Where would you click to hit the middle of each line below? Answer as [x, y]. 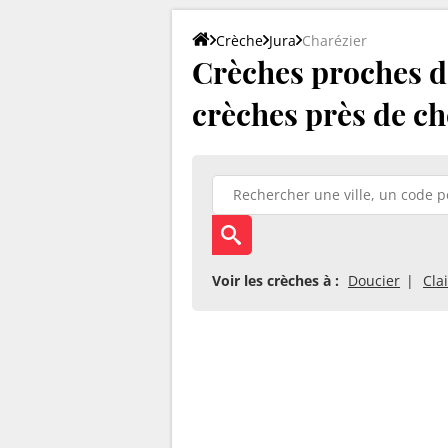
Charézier [334, 40]
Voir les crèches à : [275, 280]
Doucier [374, 280]
